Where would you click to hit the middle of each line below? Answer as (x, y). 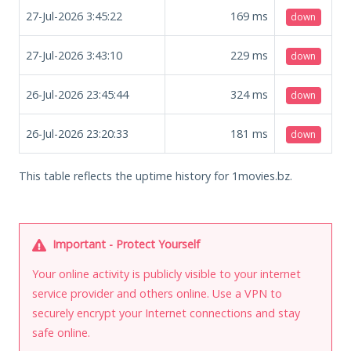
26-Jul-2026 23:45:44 (77, 94)
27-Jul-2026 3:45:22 (74, 16)
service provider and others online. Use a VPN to (157, 293)
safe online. (61, 332)
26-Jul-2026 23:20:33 (77, 133)
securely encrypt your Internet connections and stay (166, 313)
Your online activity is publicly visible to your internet (166, 273)
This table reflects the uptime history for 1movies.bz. (156, 175)
